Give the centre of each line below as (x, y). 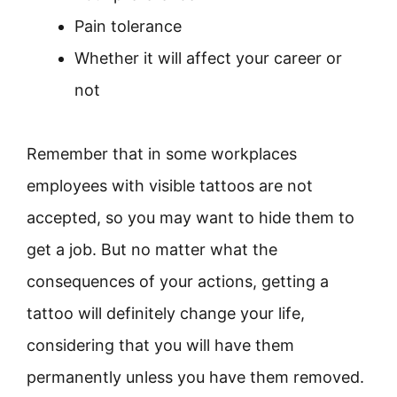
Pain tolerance (128, 26)
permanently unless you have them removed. (195, 377)
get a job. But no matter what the (152, 249)
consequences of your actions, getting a (178, 281)
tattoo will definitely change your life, (166, 313)
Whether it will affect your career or (208, 58)
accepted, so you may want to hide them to (191, 218)
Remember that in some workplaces (162, 154)
